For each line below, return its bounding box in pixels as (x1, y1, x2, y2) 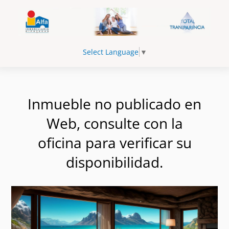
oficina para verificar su (37, 132, 192, 152)
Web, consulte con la (46, 113, 183, 133)
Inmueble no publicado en (28, 94, 201, 113)
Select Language (82, 47, 139, 57)
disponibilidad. (66, 152, 163, 172)
